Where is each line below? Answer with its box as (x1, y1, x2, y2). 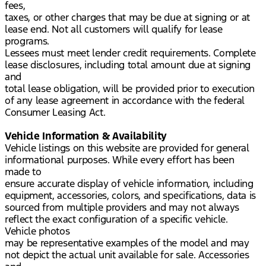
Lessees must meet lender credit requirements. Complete (5, 46, 256, 60)
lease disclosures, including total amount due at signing (5, 58, 251, 72)
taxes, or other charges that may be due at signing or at (5, 11, 251, 24)
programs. (5, 34, 50, 48)
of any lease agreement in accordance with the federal (5, 94, 245, 107)
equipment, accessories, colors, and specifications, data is (5, 189, 256, 202)
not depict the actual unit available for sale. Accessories (5, 248, 249, 262)
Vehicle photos (5, 224, 70, 238)
